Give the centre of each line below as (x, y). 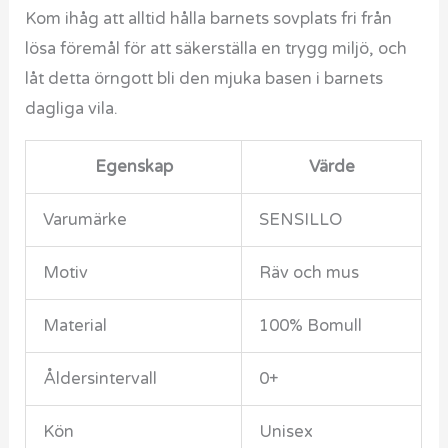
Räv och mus (308, 273)
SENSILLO (300, 220)
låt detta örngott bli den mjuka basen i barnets (204, 78)
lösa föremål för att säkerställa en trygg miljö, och (216, 48)
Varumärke (84, 220)
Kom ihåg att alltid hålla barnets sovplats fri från (209, 18)
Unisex (285, 432)
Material (74, 326)
